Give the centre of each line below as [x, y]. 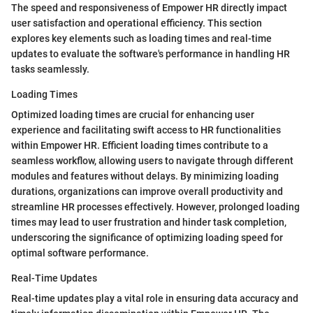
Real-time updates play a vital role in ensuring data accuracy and [155, 298]
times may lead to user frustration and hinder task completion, [149, 222]
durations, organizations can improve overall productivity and [147, 191]
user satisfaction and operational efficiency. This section [137, 23]
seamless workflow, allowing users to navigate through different [152, 160]
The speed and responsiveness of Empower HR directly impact [149, 7]
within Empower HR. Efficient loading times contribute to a [140, 145]
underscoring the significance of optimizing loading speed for [147, 237]
